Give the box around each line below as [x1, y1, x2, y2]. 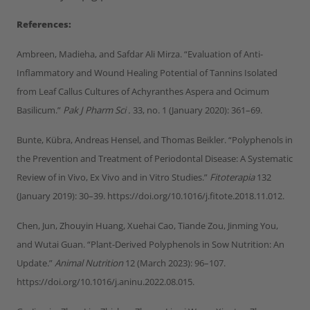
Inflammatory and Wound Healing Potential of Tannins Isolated [17, 66, 277, 79]
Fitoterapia [210, 170, 255, 183]
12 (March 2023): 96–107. [123, 256, 226, 269]
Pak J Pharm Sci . [63, 103, 133, 116]
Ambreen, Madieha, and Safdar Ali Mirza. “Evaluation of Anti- [17, 47, 263, 60]
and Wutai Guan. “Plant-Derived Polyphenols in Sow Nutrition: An [17, 237, 284, 250]
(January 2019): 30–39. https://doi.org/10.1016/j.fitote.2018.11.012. [17, 189, 284, 202]
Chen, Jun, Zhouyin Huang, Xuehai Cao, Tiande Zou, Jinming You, [17, 219, 278, 232]
